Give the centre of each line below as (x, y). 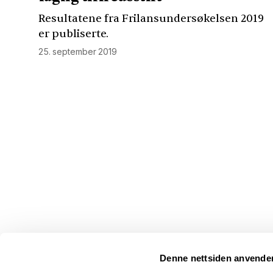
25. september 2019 (78, 52)
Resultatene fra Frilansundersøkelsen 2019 (151, 19)
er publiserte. (73, 34)
